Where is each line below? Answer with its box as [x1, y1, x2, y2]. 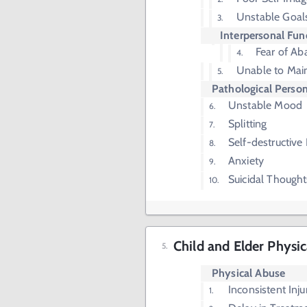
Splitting [228, 117, 267, 130]
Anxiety [228, 154, 265, 167]
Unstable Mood [228, 99, 302, 112]
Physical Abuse [212, 267, 286, 280]
